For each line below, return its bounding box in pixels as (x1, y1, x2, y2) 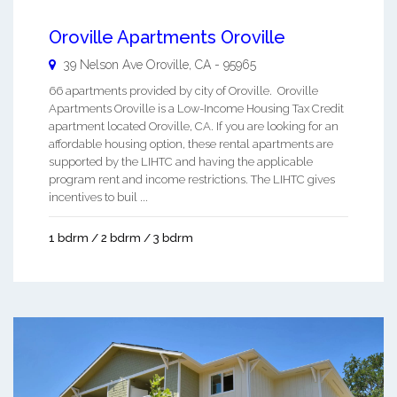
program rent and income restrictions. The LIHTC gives (49, 172, 335, 186)
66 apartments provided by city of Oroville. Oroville (49, 83, 318, 97)
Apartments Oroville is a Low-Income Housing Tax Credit (49, 101, 344, 115)
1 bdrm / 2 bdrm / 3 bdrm (49, 230, 193, 245)
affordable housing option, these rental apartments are (49, 136, 333, 151)
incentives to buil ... (49, 190, 148, 204)
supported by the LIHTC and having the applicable (49, 154, 313, 168)
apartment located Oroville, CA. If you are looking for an (49, 119, 339, 133)
